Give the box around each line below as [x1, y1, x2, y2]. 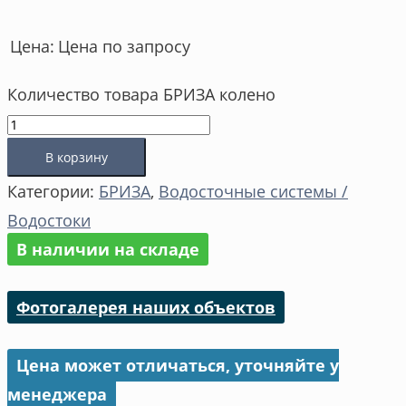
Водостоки [7, 208, 91, 231]
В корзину [45, 148, 108, 166]
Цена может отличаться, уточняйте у [16, 353, 339, 376]
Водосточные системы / [159, 179, 348, 202]
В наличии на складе [16, 237, 199, 260]
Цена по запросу [58, 34, 190, 57]
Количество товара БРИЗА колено [7, 82, 275, 105]
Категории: [7, 179, 99, 202]
